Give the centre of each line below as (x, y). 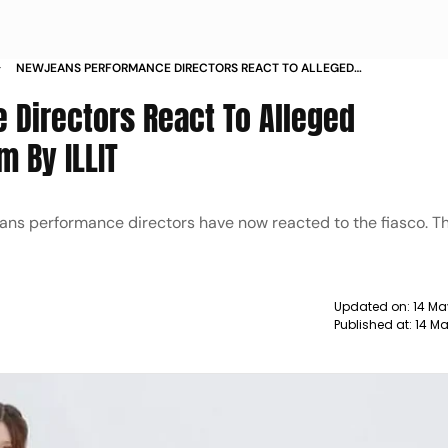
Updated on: (373, 306)
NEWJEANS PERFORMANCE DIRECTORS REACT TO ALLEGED (185, 68)
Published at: (374, 324)
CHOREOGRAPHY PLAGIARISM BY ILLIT (124, 86)
